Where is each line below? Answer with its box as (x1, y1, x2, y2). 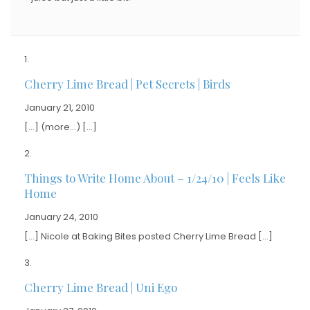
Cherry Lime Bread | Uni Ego (24, 279, 177, 295)
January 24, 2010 (24, 210, 98, 224)
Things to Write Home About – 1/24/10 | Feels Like (24, 170, 286, 185)
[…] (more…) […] (24, 120, 97, 134)
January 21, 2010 (24, 100, 95, 114)
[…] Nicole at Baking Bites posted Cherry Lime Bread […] (24, 229, 273, 243)
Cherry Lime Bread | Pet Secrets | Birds (24, 75, 230, 91)
